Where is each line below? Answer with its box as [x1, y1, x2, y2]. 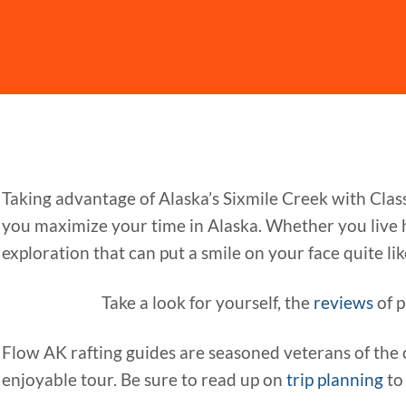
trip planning [286, 368, 383, 390]
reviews [314, 291, 373, 313]
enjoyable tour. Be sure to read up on [2, 368, 286, 390]
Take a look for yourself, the [101, 291, 314, 313]
